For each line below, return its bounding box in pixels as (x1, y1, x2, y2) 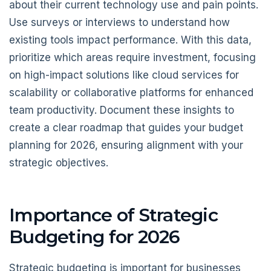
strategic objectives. (9, 156, 108, 169)
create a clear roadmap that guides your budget (9, 121, 243, 134)
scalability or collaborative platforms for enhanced (9, 86, 253, 99)
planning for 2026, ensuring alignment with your (9, 139, 243, 151)
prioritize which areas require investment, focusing (9, 51, 256, 64)
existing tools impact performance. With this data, (9, 33, 252, 46)
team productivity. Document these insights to (9, 103, 234, 116)
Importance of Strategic (9, 203, 218, 226)
